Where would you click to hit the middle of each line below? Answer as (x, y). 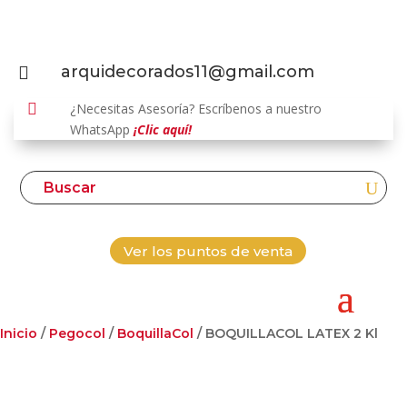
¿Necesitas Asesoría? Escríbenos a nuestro (196, 109)
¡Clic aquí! (163, 129)
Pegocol (77, 333)
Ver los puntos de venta (208, 251)
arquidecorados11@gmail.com (188, 72)
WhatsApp (102, 129)
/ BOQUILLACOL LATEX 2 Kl (286, 333)
